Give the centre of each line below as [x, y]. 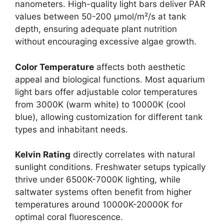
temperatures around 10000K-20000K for [99, 204]
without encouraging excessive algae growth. [106, 41]
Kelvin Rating [43, 154]
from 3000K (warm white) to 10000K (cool [100, 104]
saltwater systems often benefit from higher [103, 192]
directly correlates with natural [133, 154]
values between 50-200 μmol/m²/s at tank [100, 16]
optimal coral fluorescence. [69, 217]
